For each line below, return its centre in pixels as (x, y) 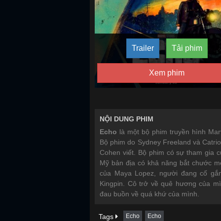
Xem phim (167, 73)
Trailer (143, 48)
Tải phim (187, 48)
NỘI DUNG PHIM (127, 119)
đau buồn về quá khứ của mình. (149, 194)
